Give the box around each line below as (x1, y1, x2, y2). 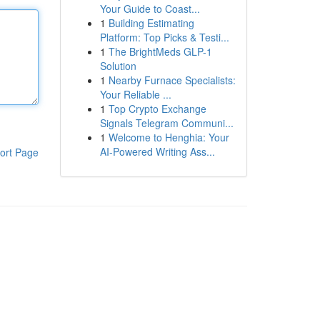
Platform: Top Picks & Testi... (99, 30, 229, 44)
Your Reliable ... (99, 87, 171, 101)
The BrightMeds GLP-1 (108, 44, 212, 59)
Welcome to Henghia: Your (108, 130, 229, 144)
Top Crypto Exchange (108, 101, 206, 116)
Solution (99, 59, 136, 73)
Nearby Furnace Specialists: (108, 73, 236, 87)
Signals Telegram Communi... (99, 116, 234, 130)
